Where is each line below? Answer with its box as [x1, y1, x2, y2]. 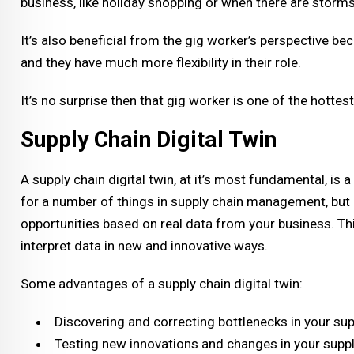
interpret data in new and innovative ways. [21, 237, 268, 254]
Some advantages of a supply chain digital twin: [21, 275, 303, 292]
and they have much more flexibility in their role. [21, 54, 301, 70]
